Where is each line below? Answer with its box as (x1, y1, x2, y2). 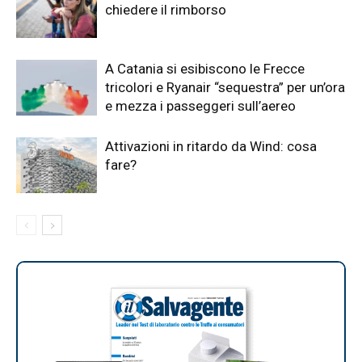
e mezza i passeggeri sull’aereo (105, 97, 296, 114)
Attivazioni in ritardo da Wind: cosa (105, 137, 317, 154)
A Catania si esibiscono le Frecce (105, 60, 305, 77)
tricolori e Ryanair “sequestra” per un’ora (105, 78, 345, 95)
